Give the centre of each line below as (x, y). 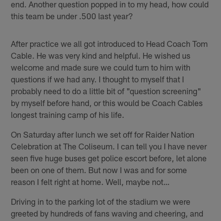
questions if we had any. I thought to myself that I (98, 79)
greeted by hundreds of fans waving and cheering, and (107, 213)
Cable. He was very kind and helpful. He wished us (101, 55)
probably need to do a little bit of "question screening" (106, 91)
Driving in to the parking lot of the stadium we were (101, 201)
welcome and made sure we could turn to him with (101, 67)
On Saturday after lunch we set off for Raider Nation (103, 134)
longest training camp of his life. (68, 114)
